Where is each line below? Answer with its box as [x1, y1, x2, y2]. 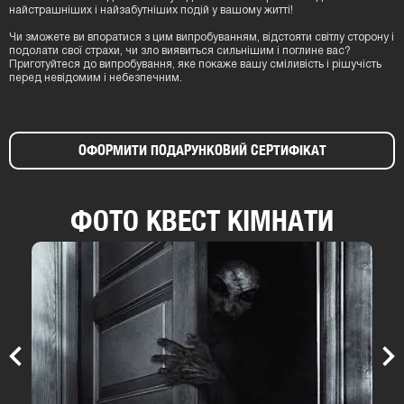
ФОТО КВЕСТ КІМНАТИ [70, 203, 334, 237]
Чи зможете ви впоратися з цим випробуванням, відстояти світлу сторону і [9, 32, 394, 42]
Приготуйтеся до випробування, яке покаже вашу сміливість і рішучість [9, 60, 381, 69]
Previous [19, 356, 61, 367]
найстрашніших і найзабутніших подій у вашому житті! [9, 5, 293, 15]
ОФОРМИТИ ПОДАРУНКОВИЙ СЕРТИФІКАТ [78, 142, 326, 159]
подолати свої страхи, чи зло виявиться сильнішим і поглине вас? [9, 46, 351, 56]
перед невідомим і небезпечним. [9, 73, 182, 83]
